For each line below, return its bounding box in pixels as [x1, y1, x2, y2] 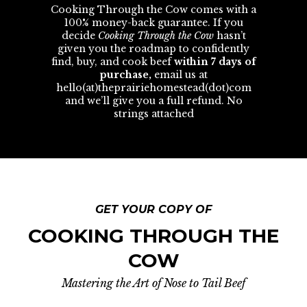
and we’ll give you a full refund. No [64, 95, 243, 107]
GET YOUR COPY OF [95, 203, 212, 216]
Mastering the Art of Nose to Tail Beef [62, 276, 245, 290]
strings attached [113, 108, 194, 120]
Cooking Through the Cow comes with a [51, 3, 256, 16]
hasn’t [213, 29, 246, 42]
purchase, [99, 69, 151, 81]
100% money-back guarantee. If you [64, 16, 243, 29]
